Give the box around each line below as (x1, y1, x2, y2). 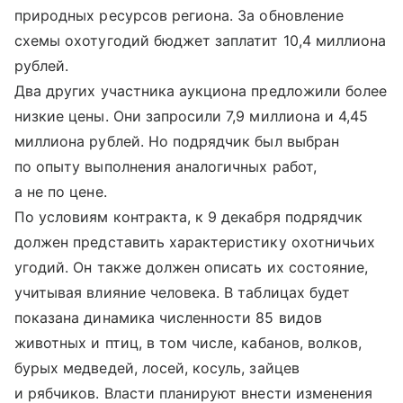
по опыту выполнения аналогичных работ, (14, 157, 317, 175)
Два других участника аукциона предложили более (14, 81, 388, 100)
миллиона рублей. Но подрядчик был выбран (14, 131, 339, 150)
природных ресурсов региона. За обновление (14, 5, 344, 24)
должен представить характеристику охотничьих (14, 232, 376, 251)
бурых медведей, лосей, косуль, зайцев (14, 358, 300, 377)
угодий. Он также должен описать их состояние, (14, 257, 369, 276)
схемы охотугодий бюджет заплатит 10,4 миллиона (14, 31, 387, 49)
